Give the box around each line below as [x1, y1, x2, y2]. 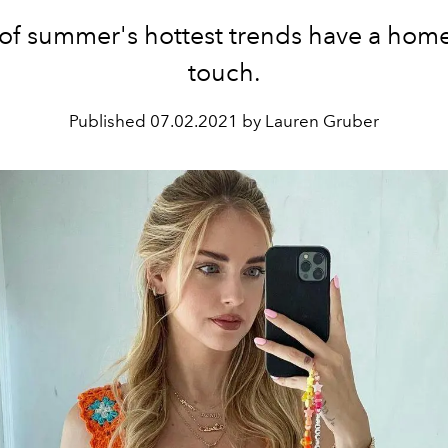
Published [69, 111, 150, 131]
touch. [187, 57, 261, 87]
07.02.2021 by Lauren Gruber [150, 111, 379, 131]
